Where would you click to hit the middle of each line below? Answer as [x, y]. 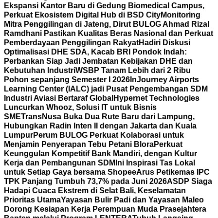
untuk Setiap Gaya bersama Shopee [70, 172]
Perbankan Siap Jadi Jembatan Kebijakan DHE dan [98, 61]
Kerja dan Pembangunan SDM [60, 163]
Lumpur [18, 135]
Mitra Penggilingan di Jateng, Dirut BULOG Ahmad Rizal [107, 24]
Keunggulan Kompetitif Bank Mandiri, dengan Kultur [100, 154]
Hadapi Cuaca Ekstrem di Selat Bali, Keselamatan [95, 191]
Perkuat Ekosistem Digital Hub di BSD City [82, 15]
